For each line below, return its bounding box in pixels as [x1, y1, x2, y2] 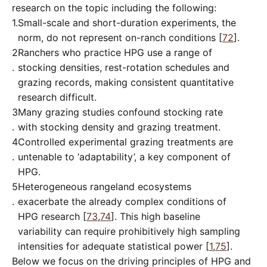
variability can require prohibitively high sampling [18, 225, 240, 237]
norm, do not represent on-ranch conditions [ [18, 31, 222, 44]
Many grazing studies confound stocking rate [18, 105, 223, 118]
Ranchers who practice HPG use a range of [18, 46, 212, 58]
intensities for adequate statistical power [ [18, 240, 209, 252]
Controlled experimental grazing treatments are [18, 135, 233, 148]
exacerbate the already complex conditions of [18, 195, 226, 207]
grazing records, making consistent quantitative [18, 76, 234, 88]
